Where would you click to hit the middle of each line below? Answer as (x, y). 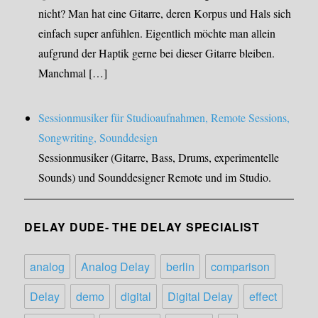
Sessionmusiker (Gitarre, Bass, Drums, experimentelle (159, 157)
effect (263, 296)
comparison (241, 266)
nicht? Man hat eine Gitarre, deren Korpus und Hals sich (165, 13)
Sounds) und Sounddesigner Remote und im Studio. (155, 177)
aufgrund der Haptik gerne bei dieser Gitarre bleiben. (157, 53)
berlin (181, 266)
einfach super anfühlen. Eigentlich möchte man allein (157, 33)
